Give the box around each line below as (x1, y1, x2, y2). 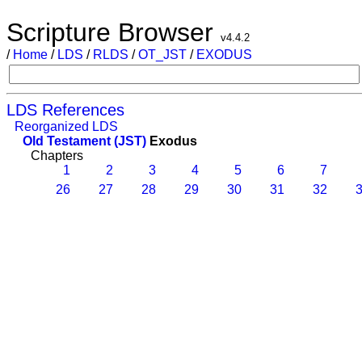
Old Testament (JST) (23, 134, 146, 148)
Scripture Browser (6, 18, 221, 47)
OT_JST (138, 48, 187, 61)
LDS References (6, 101, 124, 119)
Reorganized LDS (15, 120, 118, 133)
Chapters (31, 149, 83, 162)
